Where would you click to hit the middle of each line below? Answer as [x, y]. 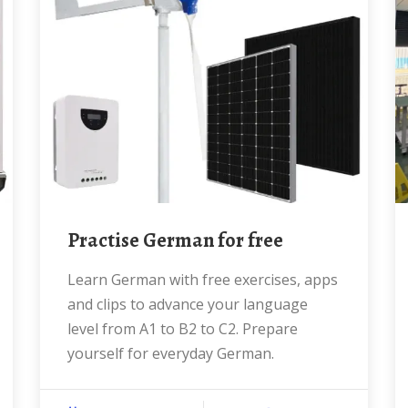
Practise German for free [181, 240]
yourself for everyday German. [171, 353]
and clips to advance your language [188, 304]
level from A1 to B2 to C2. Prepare [183, 329]
